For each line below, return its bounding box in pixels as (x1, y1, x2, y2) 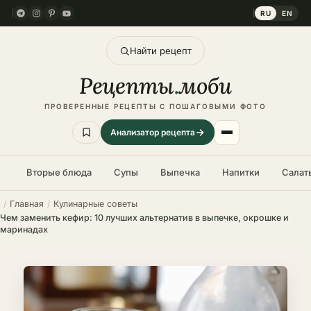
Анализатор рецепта (110, 127, 195, 137)
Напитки (222, 167, 260, 178)
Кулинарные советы (53, 199, 138, 209)
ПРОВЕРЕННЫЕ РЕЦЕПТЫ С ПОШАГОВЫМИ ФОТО (44, 102, 267, 110)
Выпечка (160, 167, 200, 178)
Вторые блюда (26, 167, 92, 178)
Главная (10, 199, 44, 209)
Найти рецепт (130, 45, 192, 56)
